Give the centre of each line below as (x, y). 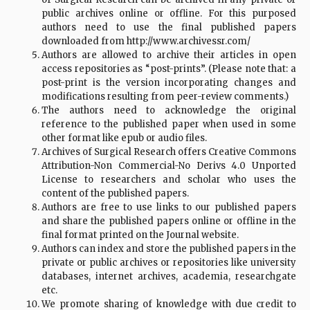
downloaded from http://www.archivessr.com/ (146, 41)
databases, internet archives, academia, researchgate (169, 276)
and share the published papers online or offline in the (169, 221)
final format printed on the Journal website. (140, 235)
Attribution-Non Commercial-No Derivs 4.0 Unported (169, 166)
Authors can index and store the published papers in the (169, 249)
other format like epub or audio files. (124, 138)
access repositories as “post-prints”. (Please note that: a (169, 69)
